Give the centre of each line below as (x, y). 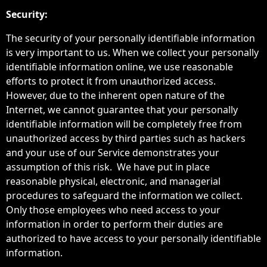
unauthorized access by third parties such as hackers (126, 138)
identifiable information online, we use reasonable (119, 67)
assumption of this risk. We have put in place (108, 167)
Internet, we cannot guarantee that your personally (122, 110)
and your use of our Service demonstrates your (113, 153)
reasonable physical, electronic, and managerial (113, 181)
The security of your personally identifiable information (131, 38)
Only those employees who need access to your (113, 210)
